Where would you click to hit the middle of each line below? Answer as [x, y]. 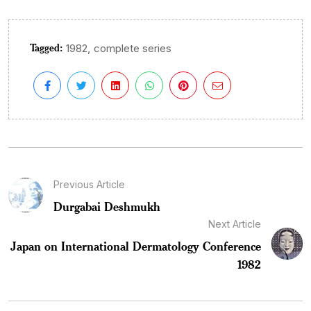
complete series [133, 49]
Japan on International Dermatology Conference [135, 245]
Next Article [234, 224]
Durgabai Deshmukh [107, 206]
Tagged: [46, 48]
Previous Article [89, 184]
